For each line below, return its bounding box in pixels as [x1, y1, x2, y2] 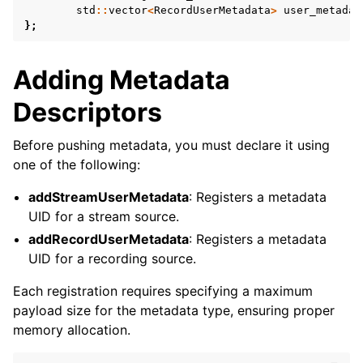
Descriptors [13, 96, 162, 128]
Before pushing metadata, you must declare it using [13, 137, 330, 153]
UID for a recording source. [28, 250, 197, 267]
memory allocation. [13, 322, 130, 338]
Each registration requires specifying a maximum [13, 283, 313, 299]
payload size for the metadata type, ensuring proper [13, 302, 335, 318]
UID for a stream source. [28, 208, 180, 224]
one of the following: [13, 156, 140, 173]
